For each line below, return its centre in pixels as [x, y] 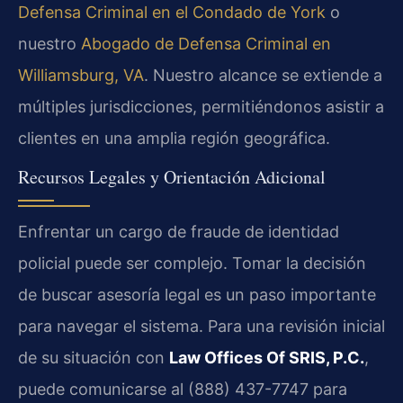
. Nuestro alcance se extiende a [263, 75]
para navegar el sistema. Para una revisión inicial [201, 327]
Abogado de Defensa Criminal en [206, 43]
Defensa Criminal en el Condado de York [172, 12]
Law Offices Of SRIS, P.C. [267, 358]
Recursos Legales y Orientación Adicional [172, 177]
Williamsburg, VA [81, 75]
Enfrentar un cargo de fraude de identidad [179, 232]
